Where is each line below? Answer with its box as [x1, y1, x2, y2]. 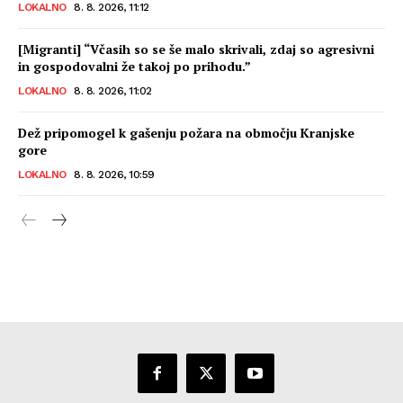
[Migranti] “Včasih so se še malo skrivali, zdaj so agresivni [18, 40, 374, 58]
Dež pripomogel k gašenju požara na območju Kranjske [18, 123, 354, 141]
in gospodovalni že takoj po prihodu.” [18, 57, 251, 75]
